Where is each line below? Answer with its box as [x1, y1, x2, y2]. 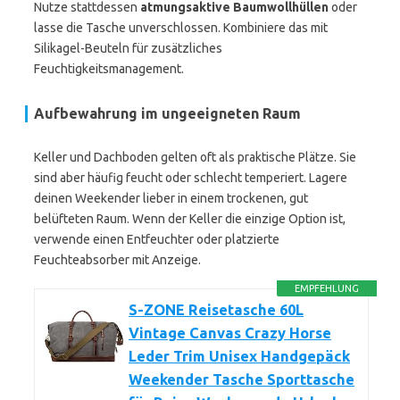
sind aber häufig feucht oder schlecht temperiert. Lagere [34, 171, 347, 185]
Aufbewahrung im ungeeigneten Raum [34, 105, 301, 121]
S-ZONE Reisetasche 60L [129, 302, 304, 318]
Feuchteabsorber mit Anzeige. [34, 253, 201, 267]
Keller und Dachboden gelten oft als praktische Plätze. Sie [34, 150, 356, 164]
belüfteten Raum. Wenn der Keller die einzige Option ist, [34, 212, 346, 226]
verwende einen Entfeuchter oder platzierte [34, 232, 279, 246]
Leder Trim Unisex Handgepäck [129, 348, 350, 364]
